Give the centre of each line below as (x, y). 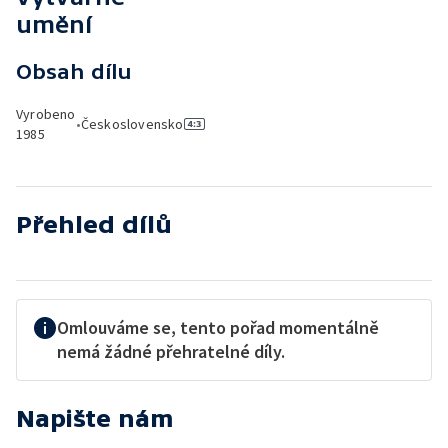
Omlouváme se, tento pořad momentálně (218, 327)
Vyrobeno (46, 114)
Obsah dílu (74, 71)
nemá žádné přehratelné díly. (171, 351)
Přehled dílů (94, 224)
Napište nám (95, 418)
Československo (132, 124)
